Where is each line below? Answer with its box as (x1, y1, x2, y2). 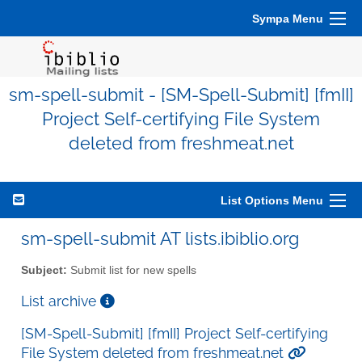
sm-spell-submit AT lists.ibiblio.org (21, 228, 299, 249)
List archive (21, 292, 100, 309)
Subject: (21, 263, 67, 276)
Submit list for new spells (67, 263, 196, 276)
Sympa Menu (252, 12, 323, 25)
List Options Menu (221, 194, 323, 207)
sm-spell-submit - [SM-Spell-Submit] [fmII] (8, 85, 354, 105)
